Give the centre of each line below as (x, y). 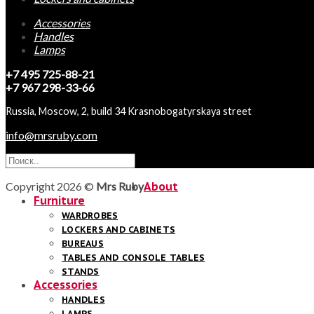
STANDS (81, 271)
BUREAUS (83, 243)
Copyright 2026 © (51, 186)
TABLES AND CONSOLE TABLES (134, 257)
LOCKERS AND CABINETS (119, 229)
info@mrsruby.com (52, 135)
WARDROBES (90, 215)
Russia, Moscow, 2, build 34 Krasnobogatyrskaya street (129, 111)
